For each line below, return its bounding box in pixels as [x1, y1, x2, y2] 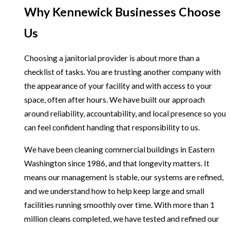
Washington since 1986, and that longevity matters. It [24, 158, 209, 168]
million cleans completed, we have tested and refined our [24, 214, 219, 223]
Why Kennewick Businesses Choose [24, 4, 221, 19]
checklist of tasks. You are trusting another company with [24, 67, 221, 77]
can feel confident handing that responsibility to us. [24, 123, 200, 132]
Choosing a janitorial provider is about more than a [24, 53, 200, 63]
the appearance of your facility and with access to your [24, 81, 212, 91]
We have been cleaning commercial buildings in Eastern [24, 144, 215, 154]
